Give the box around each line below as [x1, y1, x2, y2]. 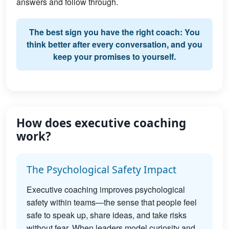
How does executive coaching [16, 115, 186, 131]
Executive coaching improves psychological [27, 184, 185, 195]
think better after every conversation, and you [27, 38, 202, 50]
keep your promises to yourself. [53, 51, 176, 62]
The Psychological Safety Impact [27, 163, 176, 176]
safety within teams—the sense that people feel [27, 196, 197, 208]
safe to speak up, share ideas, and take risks [27, 209, 187, 221]
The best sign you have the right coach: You [29, 26, 200, 38]
